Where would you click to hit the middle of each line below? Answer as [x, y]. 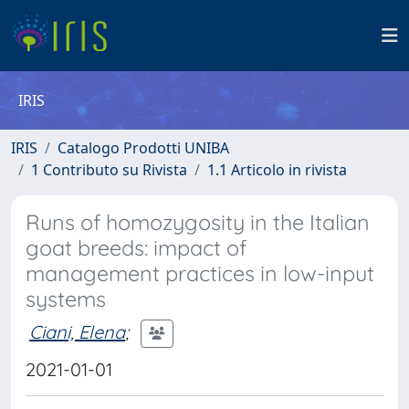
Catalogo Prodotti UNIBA [143, 148]
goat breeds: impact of [136, 248]
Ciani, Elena [77, 331]
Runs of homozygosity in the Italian [198, 222]
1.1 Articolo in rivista [277, 170]
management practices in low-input [200, 273]
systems [66, 299]
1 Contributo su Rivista [109, 170]
